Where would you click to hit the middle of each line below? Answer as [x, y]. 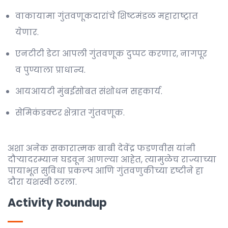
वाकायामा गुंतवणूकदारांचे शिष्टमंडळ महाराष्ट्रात [107, 16]
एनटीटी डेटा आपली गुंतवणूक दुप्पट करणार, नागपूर [111, 54]
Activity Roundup [57, 203]
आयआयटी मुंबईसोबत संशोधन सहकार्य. [89, 91]
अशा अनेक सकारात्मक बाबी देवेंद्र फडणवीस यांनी [102, 148]
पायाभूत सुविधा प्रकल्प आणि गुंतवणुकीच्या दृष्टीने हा [106, 171]
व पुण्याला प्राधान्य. [50, 70]
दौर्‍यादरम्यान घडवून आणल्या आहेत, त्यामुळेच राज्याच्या [112, 160]
